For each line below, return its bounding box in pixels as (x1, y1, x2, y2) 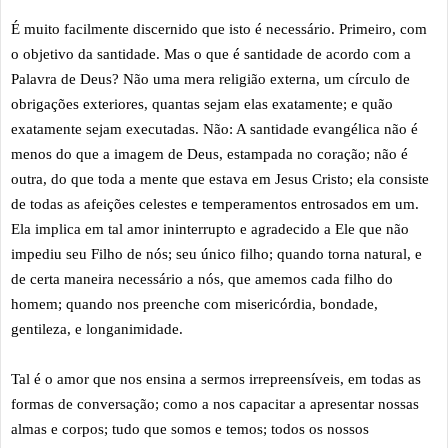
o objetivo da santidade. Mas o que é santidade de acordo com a (11, 45, 411, 62)
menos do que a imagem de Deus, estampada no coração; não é (11, 145, 408, 162)
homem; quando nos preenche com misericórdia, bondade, (11, 295, 378, 312)
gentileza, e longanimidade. (11, 320, 187, 337)
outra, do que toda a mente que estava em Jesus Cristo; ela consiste (11, 170, 429, 187)
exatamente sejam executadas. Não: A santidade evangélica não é (11, 120, 418, 137)
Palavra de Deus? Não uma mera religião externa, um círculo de (11, 70, 410, 87)
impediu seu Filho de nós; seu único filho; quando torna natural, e (11, 245, 422, 262)
